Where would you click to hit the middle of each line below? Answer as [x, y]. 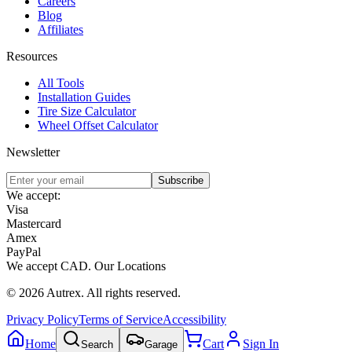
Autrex [64, 292]
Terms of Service [121, 319]
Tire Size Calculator [87, 111]
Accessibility [194, 319]
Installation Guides [84, 97]
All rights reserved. [134, 292]
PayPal [24, 251]
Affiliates [60, 29]
